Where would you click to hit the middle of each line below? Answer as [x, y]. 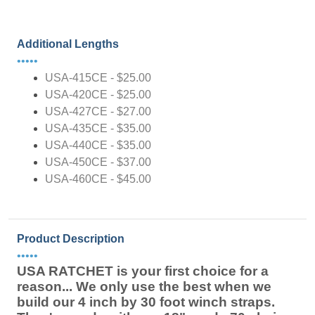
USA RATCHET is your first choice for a [143, 271]
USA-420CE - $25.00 [98, 95]
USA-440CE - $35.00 [98, 145]
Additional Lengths [68, 44]
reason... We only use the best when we [144, 287]
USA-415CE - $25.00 [98, 78]
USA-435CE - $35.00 [98, 128]
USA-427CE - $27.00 [98, 111]
